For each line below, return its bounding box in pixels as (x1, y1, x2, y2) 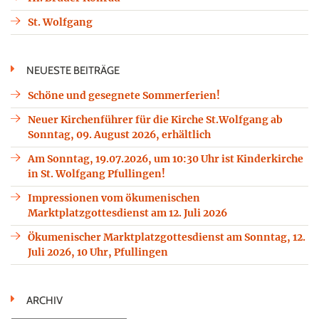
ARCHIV (26, 293, 63, 307)
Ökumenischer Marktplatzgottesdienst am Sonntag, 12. (28, 230, 305, 244)
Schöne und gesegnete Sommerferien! (28, 88, 220, 102)
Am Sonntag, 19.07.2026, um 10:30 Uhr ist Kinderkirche (28, 152, 303, 165)
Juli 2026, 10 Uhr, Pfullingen (28, 245, 168, 258)
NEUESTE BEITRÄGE (26, 63, 120, 77)
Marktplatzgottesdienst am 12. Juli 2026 (28, 206, 227, 219)
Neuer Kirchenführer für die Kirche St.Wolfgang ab (28, 113, 283, 126)
